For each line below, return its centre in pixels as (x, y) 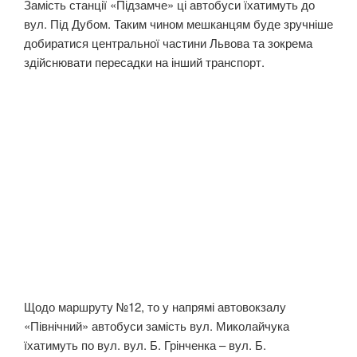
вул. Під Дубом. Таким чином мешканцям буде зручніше (178, 23)
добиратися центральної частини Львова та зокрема (168, 42)
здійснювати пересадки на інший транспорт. (144, 61)
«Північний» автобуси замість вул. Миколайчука (157, 326)
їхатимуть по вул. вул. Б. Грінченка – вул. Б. (145, 345)
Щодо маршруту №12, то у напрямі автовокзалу (155, 307)
